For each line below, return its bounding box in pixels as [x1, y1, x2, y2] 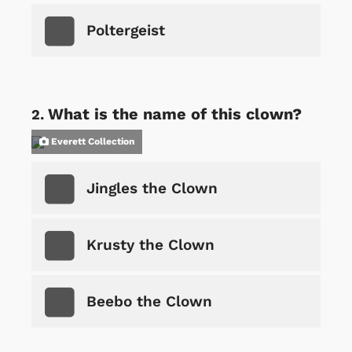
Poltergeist [86, 20, 165, 39]
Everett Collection [49, 135, 134, 147]
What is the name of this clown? [48, 104, 302, 123]
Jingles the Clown [86, 178, 218, 197]
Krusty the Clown [86, 235, 214, 254]
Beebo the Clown [86, 291, 212, 310]
